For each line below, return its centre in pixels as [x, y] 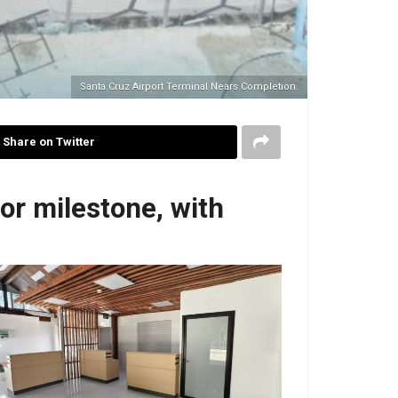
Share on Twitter [48, 141]
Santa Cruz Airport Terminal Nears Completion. [189, 86]
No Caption [124, 353]
